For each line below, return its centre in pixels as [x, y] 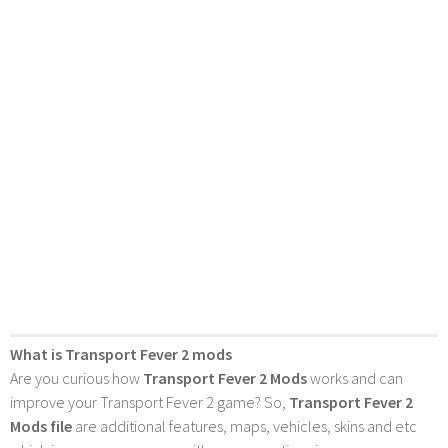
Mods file [41, 425]
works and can [355, 377]
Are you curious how [76, 377]
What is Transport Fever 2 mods [121, 353]
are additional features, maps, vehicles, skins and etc [244, 425]
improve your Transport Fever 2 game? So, [149, 401]
